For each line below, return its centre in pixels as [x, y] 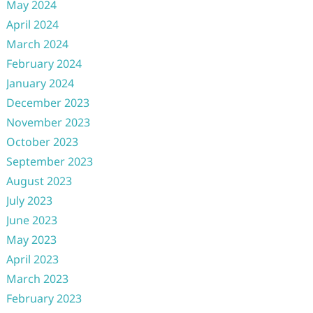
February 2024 [44, 64]
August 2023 [39, 181]
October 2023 [42, 142]
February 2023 [44, 298]
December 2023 [48, 103]
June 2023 [31, 220]
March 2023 [37, 279]
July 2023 [29, 201]
